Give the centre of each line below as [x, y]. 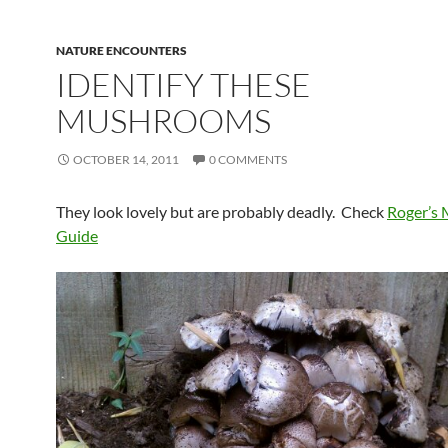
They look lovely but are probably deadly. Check [221, 212]
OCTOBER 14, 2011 [126, 160]
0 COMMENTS [248, 160]
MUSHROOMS [163, 121]
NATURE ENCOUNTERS [121, 51]
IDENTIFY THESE [183, 85]
